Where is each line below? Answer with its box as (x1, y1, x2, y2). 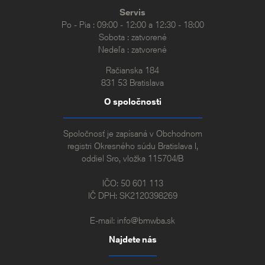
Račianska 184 (106, 65, 159, 76)
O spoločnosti (104, 96, 161, 107)
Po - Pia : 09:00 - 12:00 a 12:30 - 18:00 (61, 20, 204, 30)
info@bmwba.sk (117, 215, 175, 226)
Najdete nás (108, 234, 157, 245)
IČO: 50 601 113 (102, 178, 163, 189)
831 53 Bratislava (101, 77, 164, 88)
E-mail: (90, 215, 117, 226)
